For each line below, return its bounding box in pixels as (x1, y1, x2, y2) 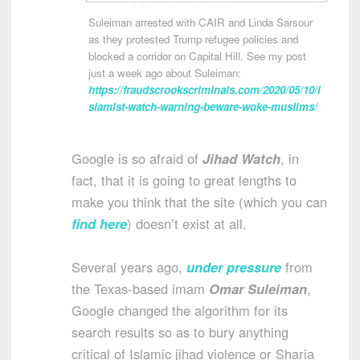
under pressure (182, 256, 281, 276)
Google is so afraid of (72, 148, 202, 168)
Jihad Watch (202, 148, 280, 168)
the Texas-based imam (72, 278, 205, 298)
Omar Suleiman (205, 278, 307, 298)
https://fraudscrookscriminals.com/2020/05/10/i (88, 81, 321, 97)
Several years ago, (72, 256, 182, 276)
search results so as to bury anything (72, 321, 288, 342)
